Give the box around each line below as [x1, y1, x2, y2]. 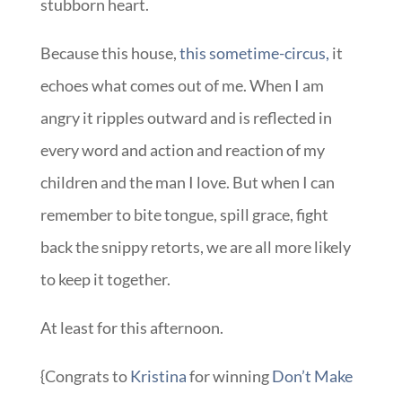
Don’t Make [271, 366, 353, 387]
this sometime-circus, [176, 43, 332, 64]
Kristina [129, 366, 187, 387]
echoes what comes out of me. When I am [39, 75, 324, 96]
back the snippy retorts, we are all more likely [39, 237, 351, 258]
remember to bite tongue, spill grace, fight [39, 205, 328, 225]
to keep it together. [39, 269, 170, 290]
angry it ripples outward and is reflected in [39, 108, 332, 128]
